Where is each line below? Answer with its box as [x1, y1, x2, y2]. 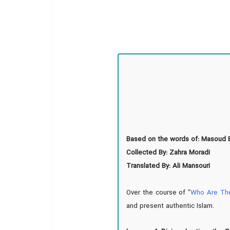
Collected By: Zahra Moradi [126, 147, 210, 158]
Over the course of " [126, 187, 191, 198]
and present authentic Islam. [126, 201, 215, 212]
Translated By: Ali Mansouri [126, 161, 210, 171]
